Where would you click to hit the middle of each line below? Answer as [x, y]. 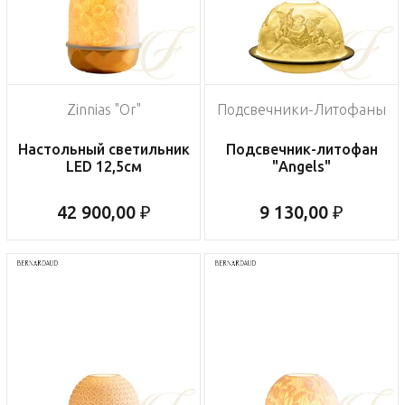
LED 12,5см [104, 167]
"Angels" [301, 167]
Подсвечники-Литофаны [301, 110]
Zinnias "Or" [104, 110]
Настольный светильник [104, 150]
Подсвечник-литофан [301, 150]
